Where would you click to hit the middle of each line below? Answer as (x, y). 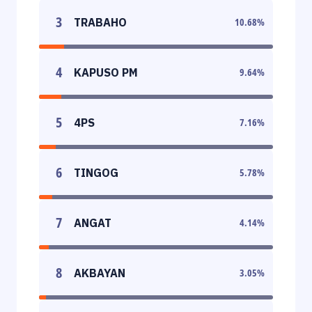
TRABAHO (100, 22)
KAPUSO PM (106, 72)
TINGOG (96, 172)
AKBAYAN (100, 273)
